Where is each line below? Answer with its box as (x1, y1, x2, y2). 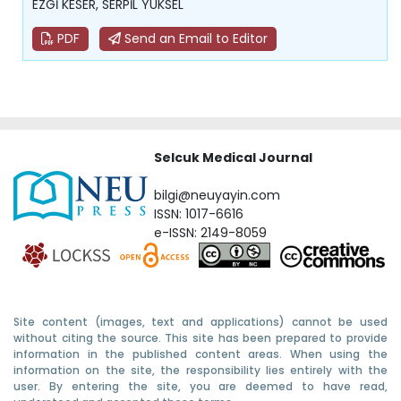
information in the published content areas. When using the (13, 346, 388, 363)
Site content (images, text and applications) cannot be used (13, 314, 388, 330)
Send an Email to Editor (121, 30, 268, 48)
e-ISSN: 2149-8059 (154, 224, 267, 243)
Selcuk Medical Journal (154, 149, 312, 167)
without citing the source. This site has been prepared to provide (13, 330, 388, 346)
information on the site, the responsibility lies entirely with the (13, 363, 388, 379)
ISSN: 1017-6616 (154, 205, 243, 224)
